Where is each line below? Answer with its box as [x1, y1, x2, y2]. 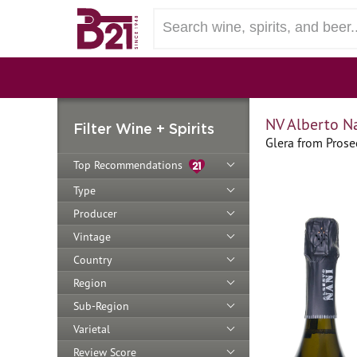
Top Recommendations [73, 158, 189, 172]
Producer [73, 206, 117, 221]
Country [73, 252, 112, 267]
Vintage [73, 229, 111, 244]
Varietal [73, 321, 110, 336]
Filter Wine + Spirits [73, 120, 214, 136]
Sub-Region [73, 298, 129, 313]
